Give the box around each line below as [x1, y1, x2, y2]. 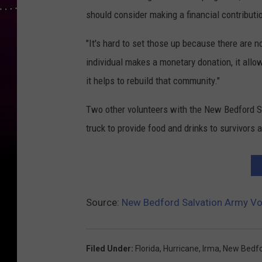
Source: [86, 196, 122, 209]
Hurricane [163, 244, 199, 254]
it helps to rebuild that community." [86, 75, 220, 87]
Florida [135, 244, 160, 254]
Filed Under [86, 244, 131, 254]
